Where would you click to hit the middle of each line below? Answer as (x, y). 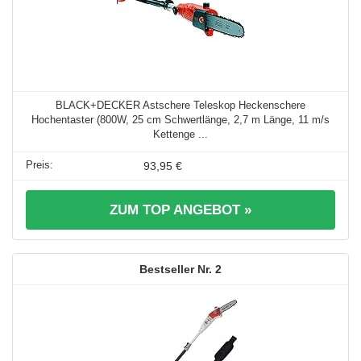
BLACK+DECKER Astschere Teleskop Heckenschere (180, 105)
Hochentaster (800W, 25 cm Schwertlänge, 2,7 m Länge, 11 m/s (180, 119)
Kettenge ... (180, 134)
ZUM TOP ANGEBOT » (180, 210)
